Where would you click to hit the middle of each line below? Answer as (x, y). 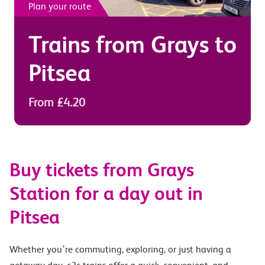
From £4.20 (57, 103)
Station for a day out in (106, 194)
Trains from (90, 45)
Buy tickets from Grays (102, 170)
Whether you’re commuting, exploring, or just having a (120, 249)
